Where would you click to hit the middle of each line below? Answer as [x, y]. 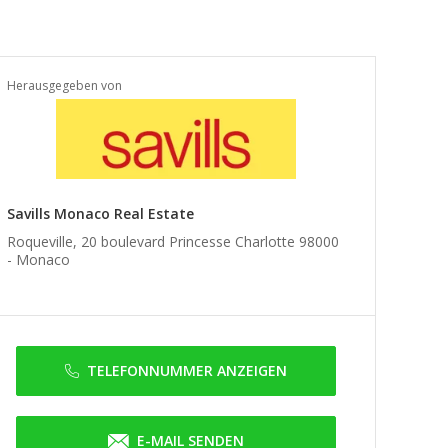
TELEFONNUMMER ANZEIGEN [187, 370]
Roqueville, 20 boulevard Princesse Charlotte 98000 [173, 241]
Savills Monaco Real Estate [100, 213]
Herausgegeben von [64, 85]
